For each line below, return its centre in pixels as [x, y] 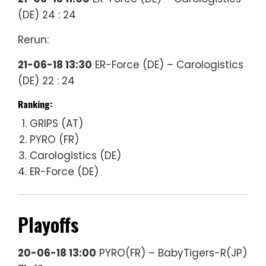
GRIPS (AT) [56, 124]
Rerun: [33, 40]
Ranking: [35, 104]
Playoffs [48, 224]
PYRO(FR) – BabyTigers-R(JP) [172, 253]
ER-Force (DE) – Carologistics [168, 65]
